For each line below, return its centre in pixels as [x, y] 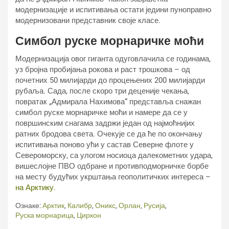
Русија [154, 205]
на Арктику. [36, 188]
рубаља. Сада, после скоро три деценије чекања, [102, 91]
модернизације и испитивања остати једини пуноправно [113, 10]
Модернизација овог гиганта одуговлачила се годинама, [113, 59]
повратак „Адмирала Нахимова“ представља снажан [108, 102]
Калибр [80, 205]
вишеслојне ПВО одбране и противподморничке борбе [112, 166]
